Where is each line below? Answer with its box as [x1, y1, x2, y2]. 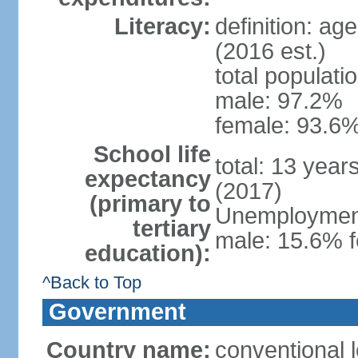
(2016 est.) [214, 38, 326, 64]
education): [84, 241, 211, 266]
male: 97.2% [214, 88, 343, 113]
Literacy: [113, 14, 211, 39]
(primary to [89, 191, 211, 217]
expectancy [84, 166, 211, 192]
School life [93, 141, 211, 167]
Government [48, 299, 186, 324]
